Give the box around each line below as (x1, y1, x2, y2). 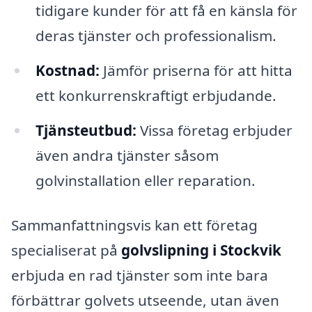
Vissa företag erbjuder (136, 120, 292, 141)
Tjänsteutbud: (35, 120, 136, 141)
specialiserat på (11, 240, 121, 260)
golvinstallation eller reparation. (35, 171, 256, 191)
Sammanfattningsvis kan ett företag (11, 214, 258, 235)
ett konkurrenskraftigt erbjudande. (35, 86, 276, 106)
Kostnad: (35, 61, 100, 81)
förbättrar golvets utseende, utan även (11, 290, 279, 310)
